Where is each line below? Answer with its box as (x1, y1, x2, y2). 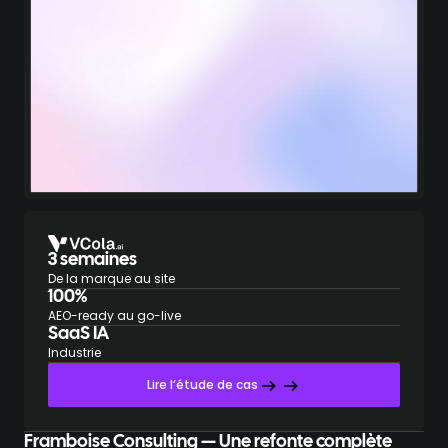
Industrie (48, 344, 101, 362)
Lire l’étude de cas (146, 376, 258, 394)
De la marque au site (48, 270, 175, 288)
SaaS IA (48, 326, 109, 344)
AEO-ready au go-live (48, 307, 181, 325)
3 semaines (48, 252, 137, 270)
